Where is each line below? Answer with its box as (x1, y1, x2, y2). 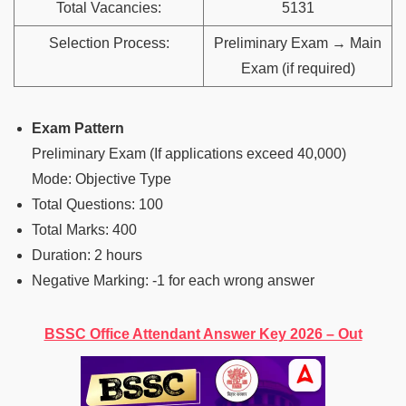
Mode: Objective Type (32, 170, 171, 187)
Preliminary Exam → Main (214, 34, 382, 51)
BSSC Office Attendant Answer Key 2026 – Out (43, 325, 362, 342)
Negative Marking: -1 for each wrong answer (32, 272, 314, 288)
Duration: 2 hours (32, 246, 142, 263)
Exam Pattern (32, 120, 124, 136)
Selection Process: (48, 34, 169, 51)
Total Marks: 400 (32, 221, 137, 237)
